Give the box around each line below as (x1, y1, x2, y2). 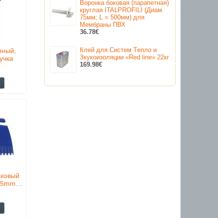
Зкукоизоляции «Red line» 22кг (80, 54, 169, 61)
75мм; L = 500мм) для (80, 14, 145, 21)
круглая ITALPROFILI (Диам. (80, 6, 164, 14)
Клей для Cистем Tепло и (80, 46, 157, 54)
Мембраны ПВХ (80, 21, 126, 29)
